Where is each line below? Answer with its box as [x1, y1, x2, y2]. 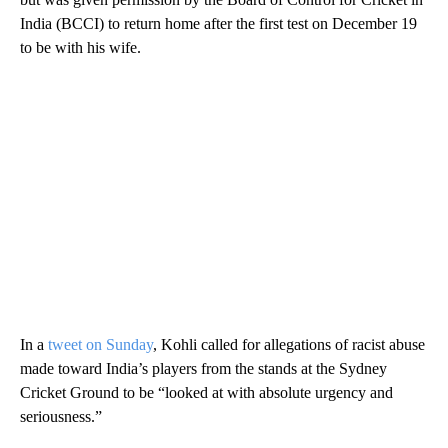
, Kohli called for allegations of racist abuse [153, 335, 425, 353]
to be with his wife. [20, 38, 141, 56]
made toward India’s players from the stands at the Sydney [20, 359, 387, 377]
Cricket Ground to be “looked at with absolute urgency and [20, 383, 393, 401]
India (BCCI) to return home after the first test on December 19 [20, 14, 417, 32]
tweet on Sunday [48, 335, 153, 353]
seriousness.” [20, 407, 102, 425]
